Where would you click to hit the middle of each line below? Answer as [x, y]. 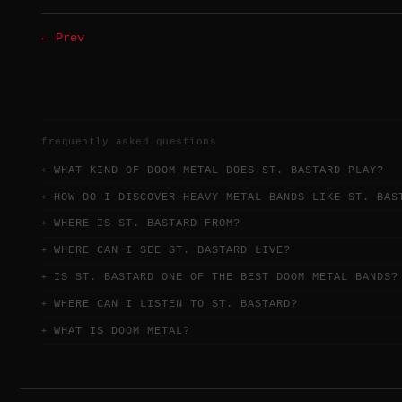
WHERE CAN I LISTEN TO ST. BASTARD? [176, 304]
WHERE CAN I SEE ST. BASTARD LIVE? [172, 251]
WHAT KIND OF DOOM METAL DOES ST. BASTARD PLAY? [219, 170]
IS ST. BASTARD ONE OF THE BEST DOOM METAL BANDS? [226, 277]
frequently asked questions [129, 142]
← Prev [63, 39]
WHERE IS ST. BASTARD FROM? [147, 224]
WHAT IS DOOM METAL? [122, 331]
